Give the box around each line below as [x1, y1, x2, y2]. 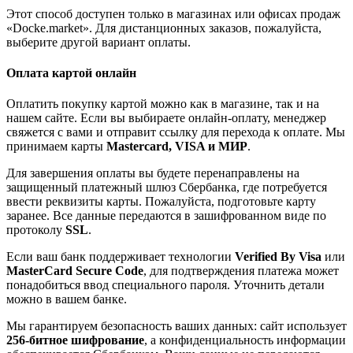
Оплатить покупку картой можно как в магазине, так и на [6, 97, 319, 111]
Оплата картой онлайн [6, 66, 136, 80]
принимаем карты [6, 139, 106, 154]
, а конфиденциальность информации [144, 333, 346, 347]
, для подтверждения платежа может [143, 264, 339, 278]
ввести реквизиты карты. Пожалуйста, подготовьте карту [6, 195, 316, 209]
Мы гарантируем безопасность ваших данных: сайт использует [6, 319, 347, 333]
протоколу [6, 223, 65, 237]
